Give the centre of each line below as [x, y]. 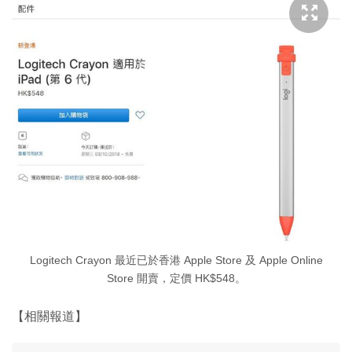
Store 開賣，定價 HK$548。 [176, 278]
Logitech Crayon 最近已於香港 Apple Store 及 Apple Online [176, 260]
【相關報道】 [49, 316]
